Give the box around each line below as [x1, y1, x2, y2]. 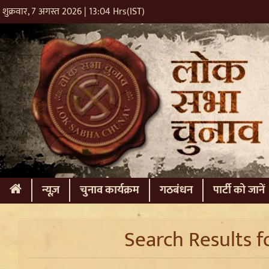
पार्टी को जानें [213, 181, 265, 200]
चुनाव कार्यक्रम [80, 181, 139, 200]
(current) [21, 180, 65, 199]
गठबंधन [160, 181, 193, 200]
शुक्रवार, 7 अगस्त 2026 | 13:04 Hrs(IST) [2, 4, 145, 20]
